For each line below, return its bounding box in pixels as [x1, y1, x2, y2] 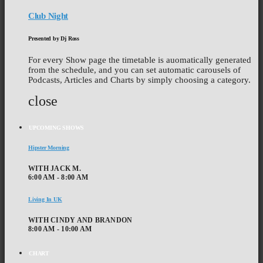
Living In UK [28, 195, 62, 203]
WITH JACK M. [28, 164, 81, 173]
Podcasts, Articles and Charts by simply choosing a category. [28, 75, 251, 85]
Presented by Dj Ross [28, 35, 79, 42]
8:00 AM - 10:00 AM [28, 225, 92, 234]
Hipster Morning [28, 144, 69, 151]
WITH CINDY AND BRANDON [28, 216, 133, 225]
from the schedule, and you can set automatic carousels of [28, 65, 241, 75]
